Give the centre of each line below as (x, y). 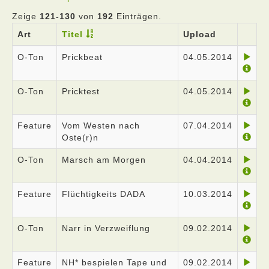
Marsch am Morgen (104, 160)
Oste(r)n (80, 138)
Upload (200, 34)
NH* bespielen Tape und (114, 262)
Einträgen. (138, 16)
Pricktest (81, 91)
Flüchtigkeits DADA (104, 194)
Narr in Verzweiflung (106, 228)
